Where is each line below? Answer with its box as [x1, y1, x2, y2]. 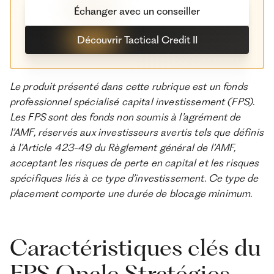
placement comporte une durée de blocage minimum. [9, 187, 253, 200]
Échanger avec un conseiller [74, 5, 200, 18]
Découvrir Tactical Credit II [76, 33, 198, 46]
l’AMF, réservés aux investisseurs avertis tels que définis [9, 126, 264, 139]
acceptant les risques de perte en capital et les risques [9, 157, 259, 169]
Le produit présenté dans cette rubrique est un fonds [9, 80, 248, 93]
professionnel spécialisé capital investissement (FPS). [9, 95, 255, 108]
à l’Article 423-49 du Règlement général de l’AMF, [9, 141, 236, 154]
